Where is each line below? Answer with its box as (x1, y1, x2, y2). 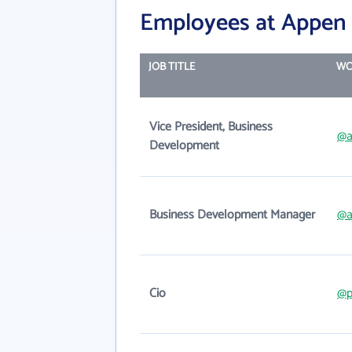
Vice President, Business (149, 116, 273, 137)
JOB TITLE (148, 58, 195, 76)
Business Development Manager (149, 204, 315, 225)
